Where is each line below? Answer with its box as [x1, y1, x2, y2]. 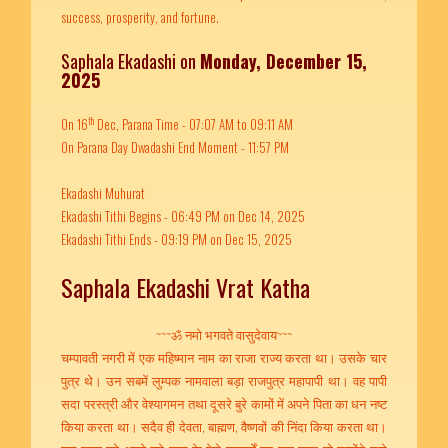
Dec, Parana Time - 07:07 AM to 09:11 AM [94, 114, 294, 134]
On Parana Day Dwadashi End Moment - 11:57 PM [61, 137, 290, 157]
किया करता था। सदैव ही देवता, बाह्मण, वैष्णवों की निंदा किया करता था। [61, 416, 387, 436]
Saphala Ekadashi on [61, 48, 201, 74]
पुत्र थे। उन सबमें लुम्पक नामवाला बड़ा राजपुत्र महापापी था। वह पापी [61, 370, 387, 390]
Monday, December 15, [200, 48, 368, 74]
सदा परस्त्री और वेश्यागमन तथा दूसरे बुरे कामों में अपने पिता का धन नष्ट [61, 393, 387, 413]
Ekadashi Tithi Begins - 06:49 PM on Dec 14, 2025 [61, 206, 306, 226]
